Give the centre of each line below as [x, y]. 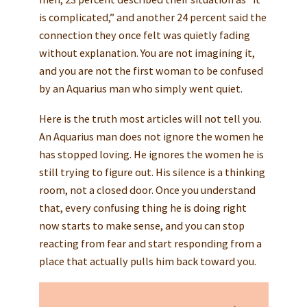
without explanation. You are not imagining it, [147, 52]
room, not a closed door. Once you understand [147, 189]
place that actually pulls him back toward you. [147, 261]
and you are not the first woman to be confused [151, 70]
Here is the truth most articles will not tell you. [150, 118]
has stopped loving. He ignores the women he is [151, 154]
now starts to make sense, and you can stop [142, 225]
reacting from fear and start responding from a [150, 243]
